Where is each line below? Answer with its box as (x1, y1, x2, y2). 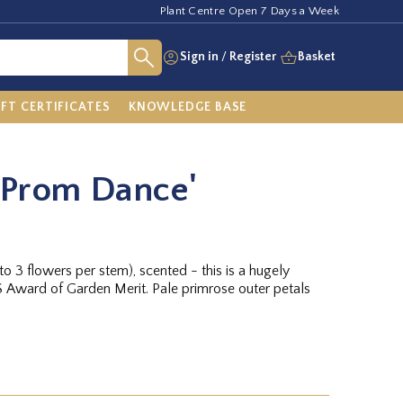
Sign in (180, 49, 219, 64)
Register (229, 49, 276, 64)
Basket (298, 49, 336, 64)
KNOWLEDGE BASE (128, 99, 247, 114)
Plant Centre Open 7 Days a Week (159, 4, 339, 17)
